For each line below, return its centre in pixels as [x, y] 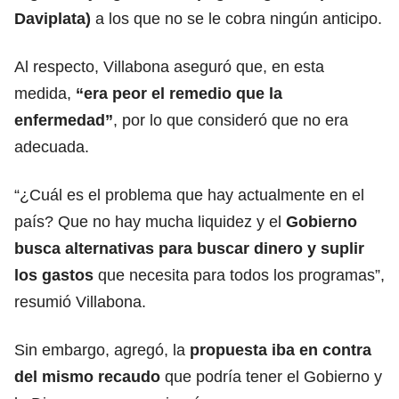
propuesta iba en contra [281, 350]
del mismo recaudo [90, 376]
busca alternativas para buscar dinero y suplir [189, 248]
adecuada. [52, 147]
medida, [45, 93]
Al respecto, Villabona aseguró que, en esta [169, 66]
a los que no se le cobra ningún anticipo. [236, 18]
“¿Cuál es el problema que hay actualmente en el [189, 195]
